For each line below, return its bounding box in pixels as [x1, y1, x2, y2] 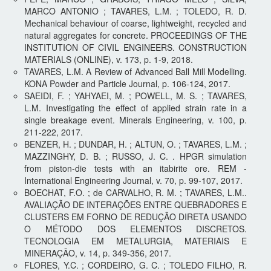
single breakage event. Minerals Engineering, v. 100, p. [24, 113, 247, 126]
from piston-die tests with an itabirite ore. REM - [24, 162, 247, 174]
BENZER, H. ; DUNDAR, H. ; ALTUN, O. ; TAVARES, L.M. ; [24, 137, 247, 150]
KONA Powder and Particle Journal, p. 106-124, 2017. [24, 77, 230, 90]
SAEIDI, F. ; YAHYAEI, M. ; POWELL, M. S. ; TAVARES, [24, 89, 247, 102]
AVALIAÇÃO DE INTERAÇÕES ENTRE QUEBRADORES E [24, 198, 247, 211]
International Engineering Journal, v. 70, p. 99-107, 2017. [24, 174, 243, 186]
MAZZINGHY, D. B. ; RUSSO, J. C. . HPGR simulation [24, 149, 247, 162]
